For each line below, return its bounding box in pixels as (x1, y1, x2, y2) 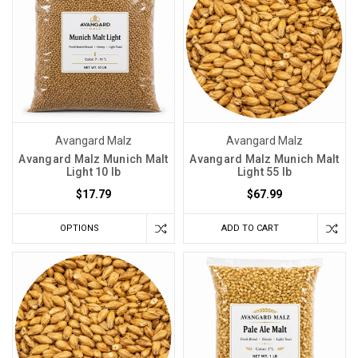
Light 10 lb (66, 165, 121, 178)
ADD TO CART (221, 222, 280, 233)
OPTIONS (60, 222, 99, 233)
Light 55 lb (237, 165, 292, 178)
